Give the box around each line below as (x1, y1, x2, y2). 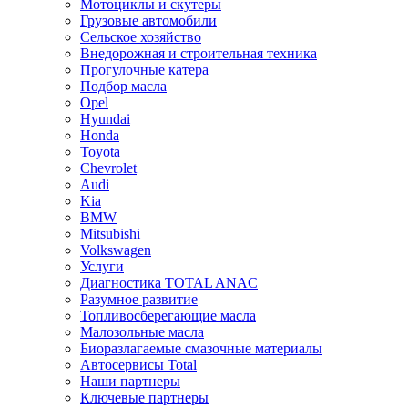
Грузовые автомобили (80, 13, 217, 28)
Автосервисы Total (80, 357, 197, 372)
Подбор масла (80, 78, 167, 94)
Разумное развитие (80, 291, 198, 307)
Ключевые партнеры (80, 390, 209, 405)
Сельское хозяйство (80, 29, 201, 45)
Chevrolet (80, 160, 137, 176)
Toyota (80, 144, 120, 159)
